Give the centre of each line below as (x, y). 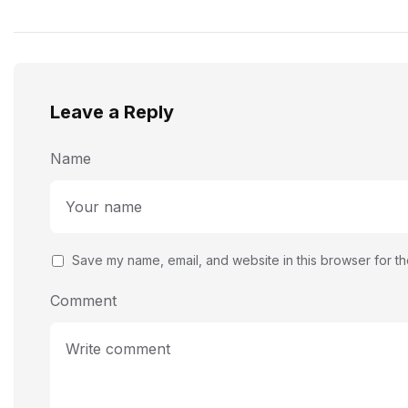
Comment (83, 301)
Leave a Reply (112, 112)
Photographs (72, 16)
